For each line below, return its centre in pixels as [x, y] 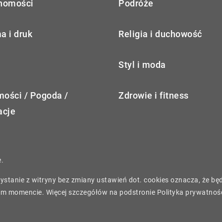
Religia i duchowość [160, 34]
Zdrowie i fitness [154, 95]
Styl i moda [142, 64]
